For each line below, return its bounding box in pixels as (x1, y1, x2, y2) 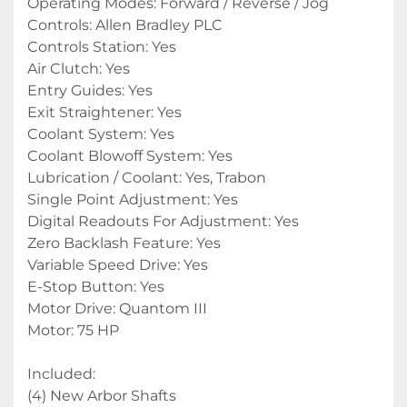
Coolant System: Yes (27, 124, 174, 143)
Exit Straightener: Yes (27, 103, 182, 121)
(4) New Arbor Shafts (27, 386, 176, 404)
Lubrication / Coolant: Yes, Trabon (27, 168, 266, 186)
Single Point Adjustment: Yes (27, 190, 238, 208)
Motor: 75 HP (27, 321, 119, 339)
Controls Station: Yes (27, 37, 176, 55)
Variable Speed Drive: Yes (27, 255, 208, 273)
